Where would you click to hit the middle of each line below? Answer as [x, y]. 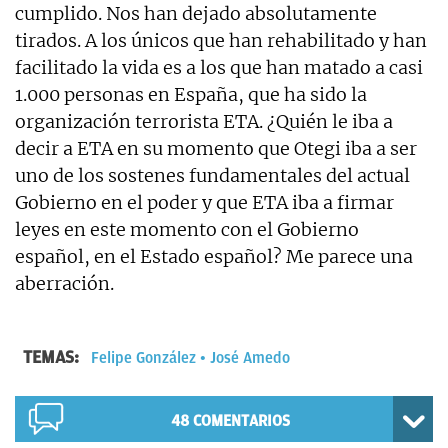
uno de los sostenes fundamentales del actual [212, 175]
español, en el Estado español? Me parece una [214, 256]
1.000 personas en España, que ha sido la [191, 94]
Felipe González [143, 357]
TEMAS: [53, 356]
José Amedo [250, 357]
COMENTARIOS [241, 420]
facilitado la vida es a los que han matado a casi [219, 67]
